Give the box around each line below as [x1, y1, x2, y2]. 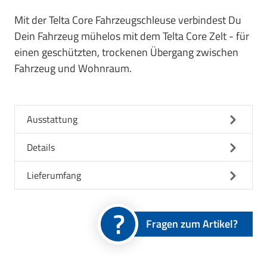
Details [27, 140, 55, 155]
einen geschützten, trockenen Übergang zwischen [14, 44, 238, 61]
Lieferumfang [27, 168, 81, 183]
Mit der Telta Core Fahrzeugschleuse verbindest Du [14, 12, 241, 29]
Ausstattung [27, 112, 77, 127]
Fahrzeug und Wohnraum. [14, 60, 132, 77]
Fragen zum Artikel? [146, 216, 238, 232]
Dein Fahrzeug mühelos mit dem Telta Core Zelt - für [14, 28, 249, 45]
